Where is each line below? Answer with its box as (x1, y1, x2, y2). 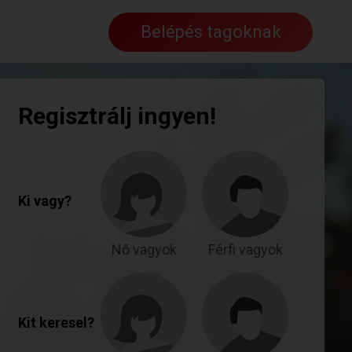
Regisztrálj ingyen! (18, 102, 216, 130)
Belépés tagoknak (140, 22, 281, 42)
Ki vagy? (18, 192, 71, 209)
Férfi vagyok (207, 240, 283, 258)
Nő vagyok (111, 240, 177, 258)
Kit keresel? (18, 313, 94, 331)
